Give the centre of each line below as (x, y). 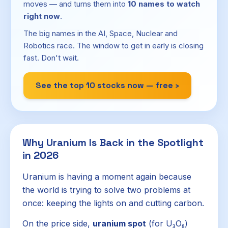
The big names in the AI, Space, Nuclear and (101, 33)
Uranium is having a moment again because (107, 177)
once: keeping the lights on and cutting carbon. (113, 203)
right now (42, 16)
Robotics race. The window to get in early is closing (113, 46)
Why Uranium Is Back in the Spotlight (113, 142)
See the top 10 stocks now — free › (107, 85)
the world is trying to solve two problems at (106, 190)
